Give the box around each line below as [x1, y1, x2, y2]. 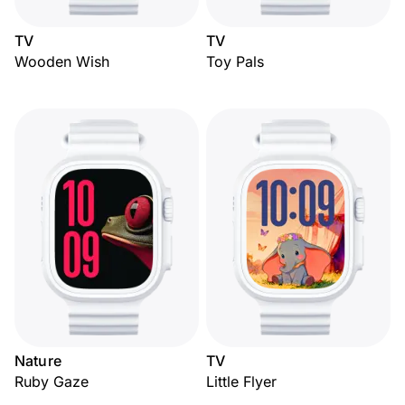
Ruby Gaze [14, 372, 89, 391]
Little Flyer [206, 372, 277, 391]
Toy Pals [206, 52, 264, 71]
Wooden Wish [14, 52, 109, 71]
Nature [14, 352, 61, 370]
